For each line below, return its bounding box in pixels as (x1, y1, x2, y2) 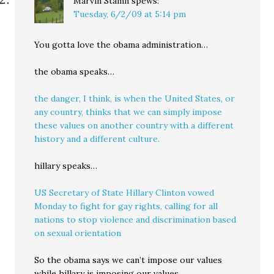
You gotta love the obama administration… (34, 39, 209, 50)
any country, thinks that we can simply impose (34, 106, 223, 117)
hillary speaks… (34, 160, 98, 171)
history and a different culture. (34, 133, 160, 144)
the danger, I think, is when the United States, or (34, 93, 235, 104)
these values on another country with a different (34, 120, 234, 131)
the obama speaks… (34, 66, 115, 77)
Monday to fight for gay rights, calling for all (34, 201, 218, 212)
